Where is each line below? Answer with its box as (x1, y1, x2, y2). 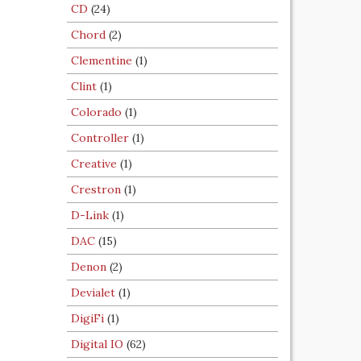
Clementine (71, 53, 132, 68)
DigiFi (71, 311, 104, 326)
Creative (71, 156, 117, 171)
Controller (71, 131, 129, 145)
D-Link (71, 208, 109, 222)
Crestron (71, 182, 121, 197)
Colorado (71, 105, 122, 119)
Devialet (71, 285, 115, 300)
